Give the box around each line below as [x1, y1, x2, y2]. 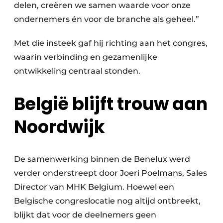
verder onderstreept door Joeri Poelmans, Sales [14, 168, 207, 178]
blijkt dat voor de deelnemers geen [14, 210, 156, 220]
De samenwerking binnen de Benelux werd [14, 154, 190, 164]
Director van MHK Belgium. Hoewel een [14, 182, 174, 192]
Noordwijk [14, 114, 105, 139]
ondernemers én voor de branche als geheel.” [14, 14, 199, 24]
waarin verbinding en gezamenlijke [14, 52, 157, 62]
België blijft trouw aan [14, 92, 208, 116]
